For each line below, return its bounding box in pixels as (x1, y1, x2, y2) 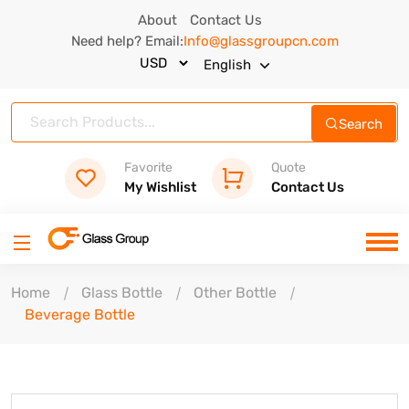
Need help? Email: (70, 33, 184, 49)
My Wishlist (124, 178, 196, 195)
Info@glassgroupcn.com (183, 33, 339, 49)
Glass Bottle (81, 284, 163, 302)
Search (339, 115, 383, 132)
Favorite (124, 159, 173, 175)
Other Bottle (194, 284, 277, 302)
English (203, 57, 251, 73)
